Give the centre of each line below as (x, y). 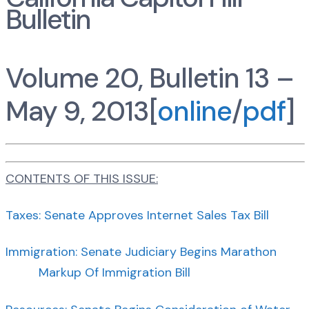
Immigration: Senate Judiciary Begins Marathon (141, 252)
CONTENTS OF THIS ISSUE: (82, 178)
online (195, 111)
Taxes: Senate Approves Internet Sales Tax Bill (137, 216)
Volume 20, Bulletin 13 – (150, 78)
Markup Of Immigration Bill (114, 273)
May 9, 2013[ (81, 111)
